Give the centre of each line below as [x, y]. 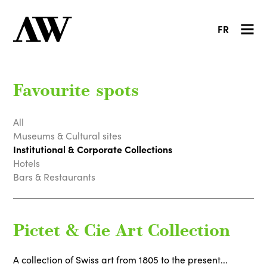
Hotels [27, 163]
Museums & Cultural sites [68, 135]
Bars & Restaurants [55, 176]
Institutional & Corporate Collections [93, 149]
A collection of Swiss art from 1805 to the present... [121, 260]
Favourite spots [76, 92]
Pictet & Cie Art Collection [122, 232]
